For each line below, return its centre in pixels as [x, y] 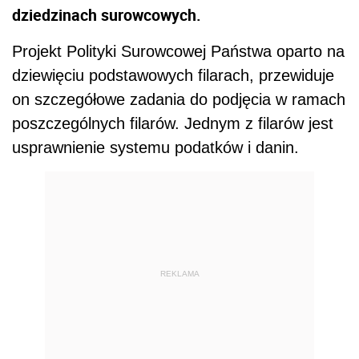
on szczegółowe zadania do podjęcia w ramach [179, 99]
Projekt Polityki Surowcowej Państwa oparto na [178, 51]
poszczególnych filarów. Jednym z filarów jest [173, 123]
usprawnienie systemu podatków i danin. [155, 147]
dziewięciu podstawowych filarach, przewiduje [173, 75]
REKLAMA [179, 273]
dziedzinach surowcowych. [107, 15]
